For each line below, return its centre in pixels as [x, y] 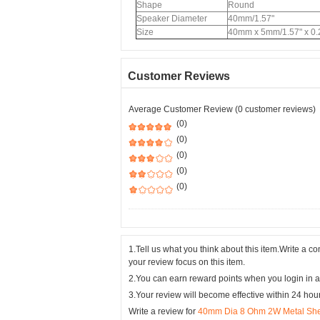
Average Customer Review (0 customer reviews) [222, 109]
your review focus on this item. [187, 262]
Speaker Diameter [172, 19]
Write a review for [163, 311]
